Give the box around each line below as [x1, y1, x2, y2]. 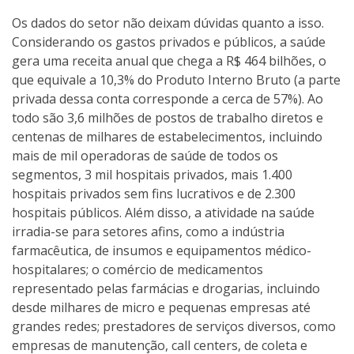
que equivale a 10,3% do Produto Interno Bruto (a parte [12, 71, 341, 88]
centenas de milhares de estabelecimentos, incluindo [12, 128, 322, 145]
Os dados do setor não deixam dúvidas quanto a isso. [12, 14, 324, 32]
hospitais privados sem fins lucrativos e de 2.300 [12, 185, 296, 202]
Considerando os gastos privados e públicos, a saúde [12, 33, 326, 51]
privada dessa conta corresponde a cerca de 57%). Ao [12, 90, 323, 107]
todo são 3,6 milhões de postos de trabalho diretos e [12, 109, 323, 126]
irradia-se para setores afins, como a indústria [12, 223, 284, 240]
